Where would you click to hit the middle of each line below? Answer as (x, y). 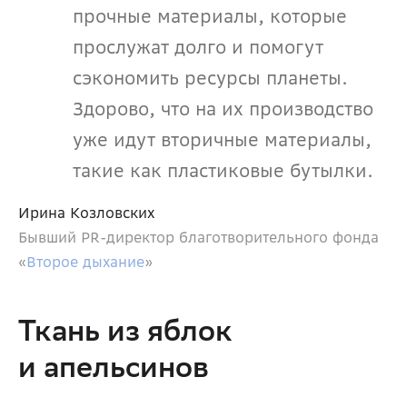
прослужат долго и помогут (198, 47)
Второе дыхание (85, 262)
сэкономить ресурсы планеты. (210, 78)
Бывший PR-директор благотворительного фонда (199, 238)
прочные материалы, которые (210, 16)
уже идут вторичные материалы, (222, 140)
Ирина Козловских (86, 213)
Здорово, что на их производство (223, 109)
